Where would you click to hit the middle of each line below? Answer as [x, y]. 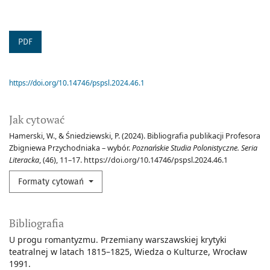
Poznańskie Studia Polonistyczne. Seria [195, 148]
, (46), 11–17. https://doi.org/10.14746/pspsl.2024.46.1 [133, 160]
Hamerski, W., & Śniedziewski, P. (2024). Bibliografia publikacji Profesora [135, 136]
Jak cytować [37, 120]
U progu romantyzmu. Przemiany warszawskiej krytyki [118, 240]
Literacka [24, 160]
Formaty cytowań [52, 182]
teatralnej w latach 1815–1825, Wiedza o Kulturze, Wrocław [128, 252]
